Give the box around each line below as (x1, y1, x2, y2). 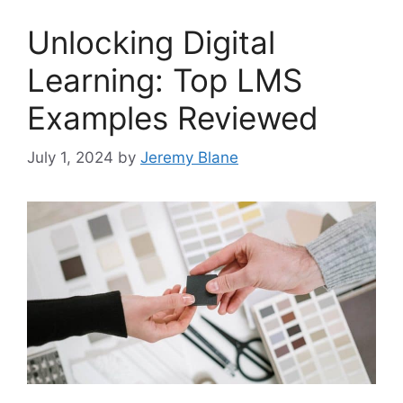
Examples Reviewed (27, 98, 318, 137)
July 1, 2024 (27, 148, 113, 167)
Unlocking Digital (27, 22, 275, 61)
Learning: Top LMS (27, 60, 302, 99)
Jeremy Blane (140, 148, 238, 167)
